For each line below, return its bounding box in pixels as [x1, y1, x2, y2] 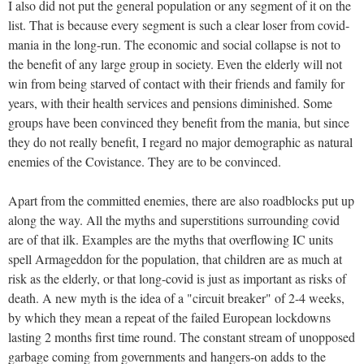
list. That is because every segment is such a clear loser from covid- [8, 15, 349, 33]
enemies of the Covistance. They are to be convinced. [8, 152, 281, 170]
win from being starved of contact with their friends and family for [8, 74, 344, 92]
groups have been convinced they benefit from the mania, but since [8, 113, 349, 131]
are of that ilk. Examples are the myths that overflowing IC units [8, 230, 333, 248]
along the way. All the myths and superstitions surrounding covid [8, 210, 340, 228]
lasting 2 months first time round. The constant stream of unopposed [8, 327, 355, 345]
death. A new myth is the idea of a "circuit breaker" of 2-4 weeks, [8, 288, 344, 306]
